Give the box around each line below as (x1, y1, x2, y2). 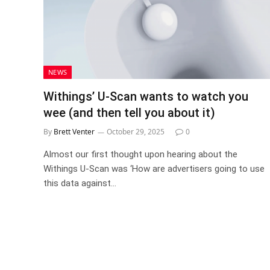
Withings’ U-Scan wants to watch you (43, 89, 248, 104)
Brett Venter (54, 126, 95, 137)
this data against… (43, 177, 116, 189)
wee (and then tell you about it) (43, 105, 215, 120)
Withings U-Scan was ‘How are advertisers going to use (43, 163, 265, 174)
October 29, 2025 (107, 126, 165, 137)
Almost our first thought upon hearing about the (43, 148, 237, 160)
